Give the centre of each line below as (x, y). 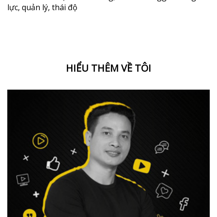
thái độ (65, 8)
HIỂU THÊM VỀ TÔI (108, 68)
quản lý (35, 8)
